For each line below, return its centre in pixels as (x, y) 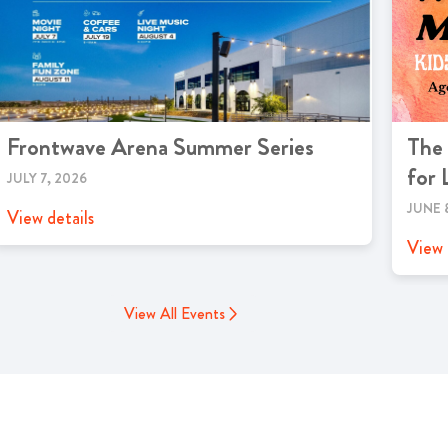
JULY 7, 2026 (47, 178)
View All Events (174, 313)
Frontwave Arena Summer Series (160, 147)
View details (50, 218)
